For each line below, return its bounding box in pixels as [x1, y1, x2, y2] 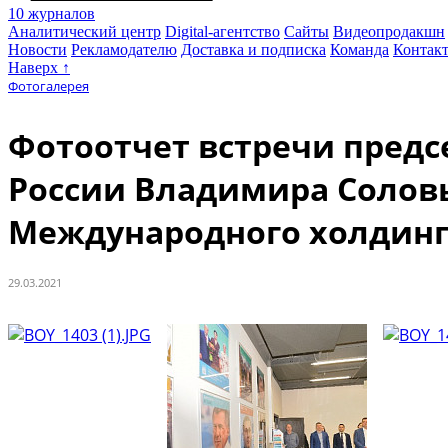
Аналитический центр [8, 22, 161, 40]
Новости [8, 40, 67, 58]
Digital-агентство [165, 22, 280, 40]
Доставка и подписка [181, 40, 326, 58]
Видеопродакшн [333, 22, 445, 40]
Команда [330, 40, 389, 58]
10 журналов [8, 4, 95, 22]
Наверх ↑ [8, 58, 70, 76]
